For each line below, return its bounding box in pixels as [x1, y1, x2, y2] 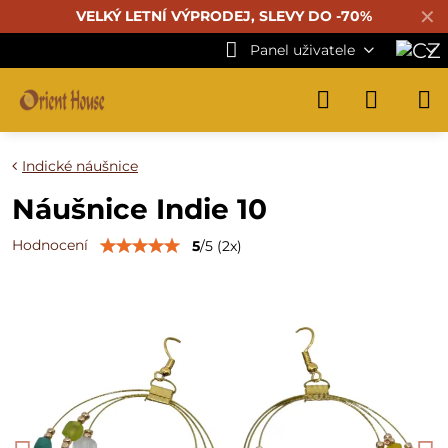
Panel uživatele [249, 41, 355, 59]
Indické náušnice [22, 157, 138, 175]
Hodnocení [12, 236, 88, 254]
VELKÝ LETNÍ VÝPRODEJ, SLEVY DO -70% [76, 7, 372, 25]
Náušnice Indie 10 [12, 192, 267, 226]
